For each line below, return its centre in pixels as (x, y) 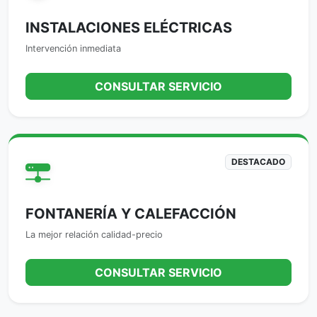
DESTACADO (259, 162)
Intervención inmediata (73, 49)
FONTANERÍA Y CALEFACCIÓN (131, 214)
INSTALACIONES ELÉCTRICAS (129, 28)
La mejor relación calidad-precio (94, 235)
